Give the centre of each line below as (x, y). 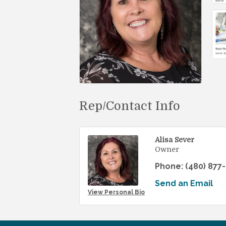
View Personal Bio (116, 192)
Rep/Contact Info (130, 106)
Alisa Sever (175, 139)
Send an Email (184, 183)
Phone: (169, 166)
